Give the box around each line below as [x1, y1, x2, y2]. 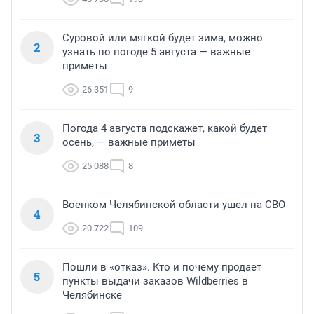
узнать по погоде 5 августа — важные [62, 46, 250, 59]
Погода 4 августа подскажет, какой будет [62, 122, 267, 135]
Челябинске [62, 289, 122, 302]
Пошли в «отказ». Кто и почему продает [62, 261, 261, 274]
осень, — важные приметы [62, 136, 196, 149]
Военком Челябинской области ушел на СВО [62, 198, 285, 212]
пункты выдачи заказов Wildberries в [62, 275, 248, 288]
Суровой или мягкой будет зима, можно [62, 32, 263, 45]
